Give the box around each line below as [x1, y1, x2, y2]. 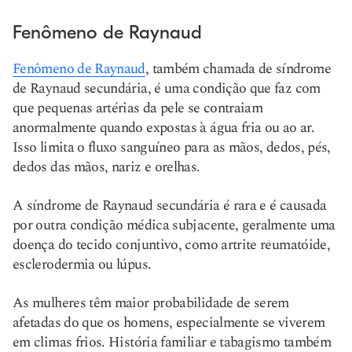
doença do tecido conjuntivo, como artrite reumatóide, [13, 234, 331, 255]
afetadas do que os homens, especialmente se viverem [13, 312, 325, 333]
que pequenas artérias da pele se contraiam [13, 97, 263, 119]
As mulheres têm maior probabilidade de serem [13, 292, 289, 313]
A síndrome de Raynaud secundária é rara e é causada [13, 195, 327, 216]
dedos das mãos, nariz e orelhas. [13, 156, 200, 178]
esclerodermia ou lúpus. [13, 254, 152, 275]
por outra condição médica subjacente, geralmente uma [13, 214, 335, 236]
